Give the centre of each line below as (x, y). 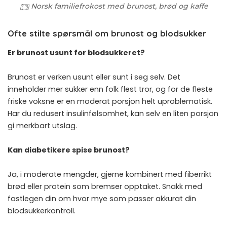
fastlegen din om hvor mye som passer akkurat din (102, 198)
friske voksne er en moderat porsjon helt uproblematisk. (110, 101)
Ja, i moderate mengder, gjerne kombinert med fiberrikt (110, 174)
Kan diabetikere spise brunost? (69, 150)
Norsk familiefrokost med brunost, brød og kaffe (119, 6)
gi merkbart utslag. (42, 125)
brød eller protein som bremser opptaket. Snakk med (105, 186)
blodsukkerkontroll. (42, 211)
